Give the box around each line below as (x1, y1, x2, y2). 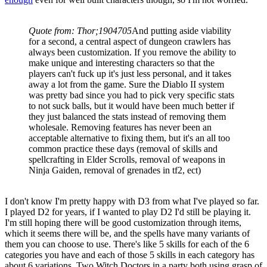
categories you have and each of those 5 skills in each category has (5, 250, 254, 260)
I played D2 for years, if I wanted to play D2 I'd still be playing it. (5, 207, 251, 217)
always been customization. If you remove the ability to (29, 47, 236, 57)
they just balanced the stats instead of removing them (29, 111, 226, 122)
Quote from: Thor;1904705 (29, 26, 132, 36)
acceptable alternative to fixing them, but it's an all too (29, 133, 230, 143)
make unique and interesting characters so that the (29, 58, 215, 68)
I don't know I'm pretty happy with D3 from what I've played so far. (5, 196, 259, 206)
